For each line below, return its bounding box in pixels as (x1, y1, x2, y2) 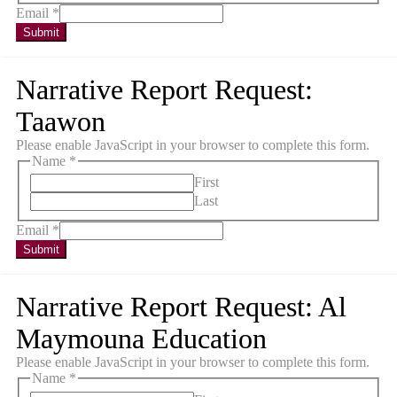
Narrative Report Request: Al (16, 291, 346, 323)
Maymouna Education (16, 323, 267, 355)
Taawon (16, 105, 105, 137)
